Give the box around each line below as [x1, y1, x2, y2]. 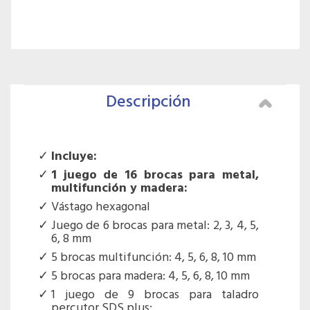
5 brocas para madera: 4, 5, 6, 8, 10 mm [51, 266, 250, 287]
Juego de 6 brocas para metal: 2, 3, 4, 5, [51, 216, 259, 237]
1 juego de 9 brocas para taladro [51, 285, 259, 306]
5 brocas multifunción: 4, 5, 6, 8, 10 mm [51, 248, 256, 268]
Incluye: [51, 147, 97, 167]
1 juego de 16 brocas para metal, [51, 165, 259, 186]
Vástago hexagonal [51, 197, 150, 218]
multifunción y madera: [51, 179, 188, 199]
